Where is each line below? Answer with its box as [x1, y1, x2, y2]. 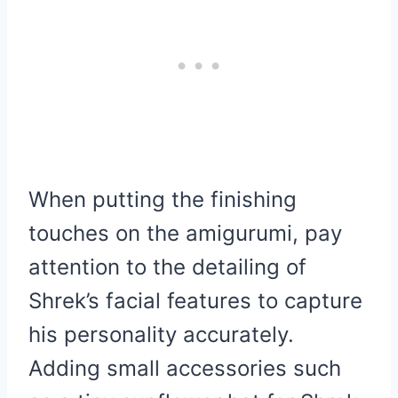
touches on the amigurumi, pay [28, 219, 342, 246]
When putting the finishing [28, 186, 297, 212]
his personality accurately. [28, 321, 294, 347]
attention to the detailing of [28, 253, 306, 280]
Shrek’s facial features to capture [28, 287, 362, 314]
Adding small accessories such [28, 354, 341, 381]
